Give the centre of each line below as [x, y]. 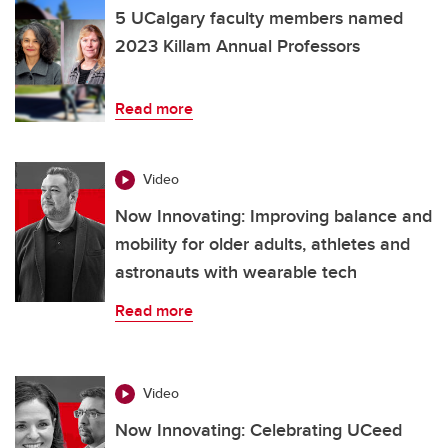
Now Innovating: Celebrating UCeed [258, 430]
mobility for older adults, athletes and [262, 244]
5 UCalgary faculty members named [259, 18]
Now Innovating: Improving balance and [273, 216]
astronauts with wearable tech [236, 272]
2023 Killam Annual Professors [237, 46]
